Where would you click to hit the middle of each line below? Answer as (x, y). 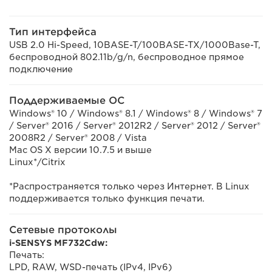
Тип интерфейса (53, 32)
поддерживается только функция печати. (107, 199)
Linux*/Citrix (37, 162)
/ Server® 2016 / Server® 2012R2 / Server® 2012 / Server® (135, 126)
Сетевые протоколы (63, 230)
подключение (41, 69)
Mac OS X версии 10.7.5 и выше (80, 150)
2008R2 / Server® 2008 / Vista (78, 138)
